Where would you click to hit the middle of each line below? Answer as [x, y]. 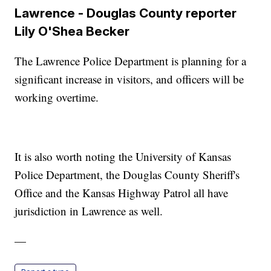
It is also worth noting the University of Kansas [123, 156]
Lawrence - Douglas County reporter [126, 13]
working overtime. [57, 97]
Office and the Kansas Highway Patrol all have [122, 192]
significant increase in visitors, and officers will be [129, 79]
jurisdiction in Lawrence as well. [89, 211]
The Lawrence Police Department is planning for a [131, 60]
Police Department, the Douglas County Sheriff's [127, 174]
